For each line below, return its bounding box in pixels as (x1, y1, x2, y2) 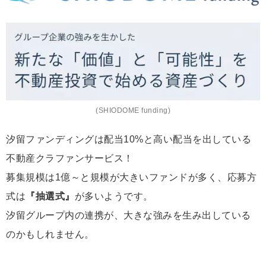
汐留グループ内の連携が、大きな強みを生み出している (6, 210, 251, 220)
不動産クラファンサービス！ (6, 153, 134, 163)
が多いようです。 (74, 191, 153, 201)
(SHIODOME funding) (96, 106, 170, 115)
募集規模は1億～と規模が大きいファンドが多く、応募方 (6, 172, 256, 182)
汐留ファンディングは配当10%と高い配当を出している (6, 134, 251, 144)
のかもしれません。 (6, 229, 94, 239)
